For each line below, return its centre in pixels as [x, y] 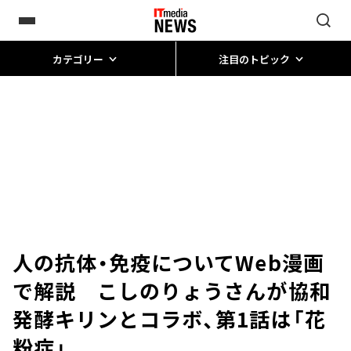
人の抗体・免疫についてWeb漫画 [168, 262]
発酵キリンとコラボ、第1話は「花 [169, 318]
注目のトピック [254, 59]
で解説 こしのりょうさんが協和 [172, 290]
